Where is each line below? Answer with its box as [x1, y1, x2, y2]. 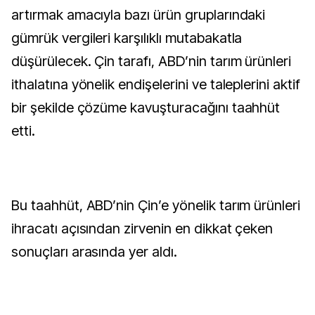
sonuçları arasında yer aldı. [11, 243, 177, 260]
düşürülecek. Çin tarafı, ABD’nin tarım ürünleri [11, 53, 292, 70]
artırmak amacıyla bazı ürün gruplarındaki [11, 6, 266, 23]
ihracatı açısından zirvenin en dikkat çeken [11, 220, 274, 237]
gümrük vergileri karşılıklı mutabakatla [11, 30, 243, 46]
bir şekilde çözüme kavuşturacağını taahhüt [11, 99, 281, 116]
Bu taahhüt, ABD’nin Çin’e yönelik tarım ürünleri [11, 197, 301, 214]
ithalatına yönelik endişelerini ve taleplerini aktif [11, 76, 300, 93]
